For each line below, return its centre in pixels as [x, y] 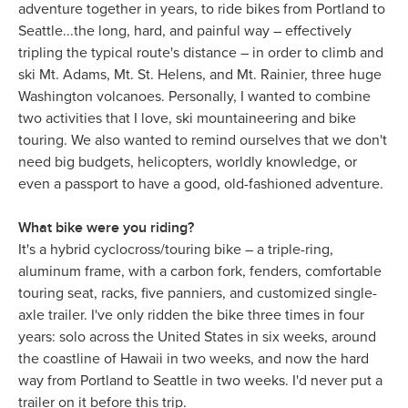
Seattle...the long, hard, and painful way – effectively [185, 31]
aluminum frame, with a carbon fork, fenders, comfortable [200, 271]
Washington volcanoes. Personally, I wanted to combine [194, 97]
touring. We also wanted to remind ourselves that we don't [203, 140]
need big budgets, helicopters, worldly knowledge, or [188, 162]
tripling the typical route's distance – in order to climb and [201, 53]
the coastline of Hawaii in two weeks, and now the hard [194, 359]
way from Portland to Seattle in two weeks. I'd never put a [200, 381]
